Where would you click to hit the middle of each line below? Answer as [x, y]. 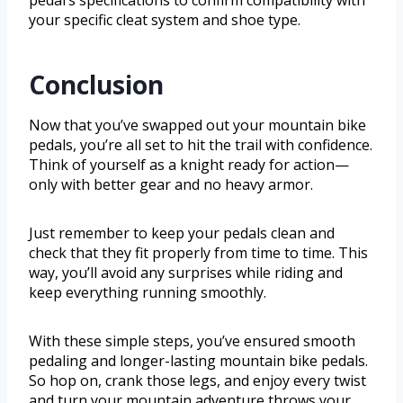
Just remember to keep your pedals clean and [182, 233]
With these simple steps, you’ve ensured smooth [192, 341]
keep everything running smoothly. [148, 293]
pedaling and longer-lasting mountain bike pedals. [198, 361]
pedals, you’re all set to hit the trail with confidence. [201, 145]
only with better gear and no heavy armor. [171, 185]
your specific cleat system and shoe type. [165, 20]
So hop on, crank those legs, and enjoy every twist [197, 381]
